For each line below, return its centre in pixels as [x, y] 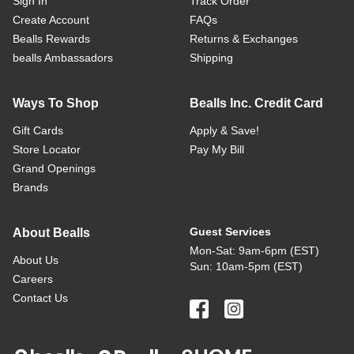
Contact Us [40, 298]
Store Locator [47, 149]
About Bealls [51, 233]
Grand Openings [54, 168]
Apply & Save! [224, 130]
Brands [30, 187]
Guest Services [230, 232]
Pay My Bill [217, 149]
